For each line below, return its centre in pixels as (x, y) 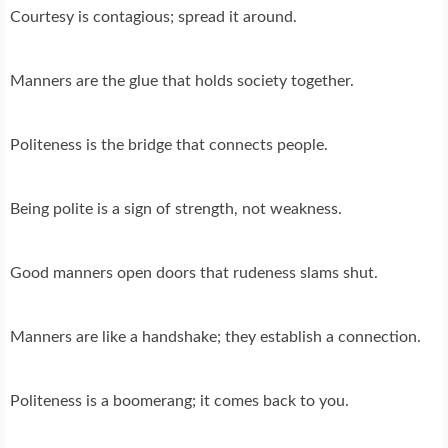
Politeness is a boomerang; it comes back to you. (179, 400)
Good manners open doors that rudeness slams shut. (194, 272)
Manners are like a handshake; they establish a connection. (215, 336)
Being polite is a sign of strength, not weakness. (176, 208)
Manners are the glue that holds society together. (182, 80)
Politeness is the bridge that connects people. (169, 144)
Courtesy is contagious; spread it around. (153, 16)
